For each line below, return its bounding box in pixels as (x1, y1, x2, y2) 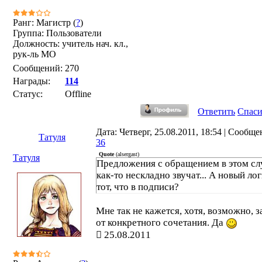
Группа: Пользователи (13, 28, 102, 38)
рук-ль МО (13, 49, 56, 59)
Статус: (13, 89, 43, 99)
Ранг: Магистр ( (13, 18, 76, 27)
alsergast (118, 151, 137, 157)
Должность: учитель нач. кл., (13, 39, 128, 49)
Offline (65, 89, 91, 99)
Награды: (13, 76, 50, 86)
